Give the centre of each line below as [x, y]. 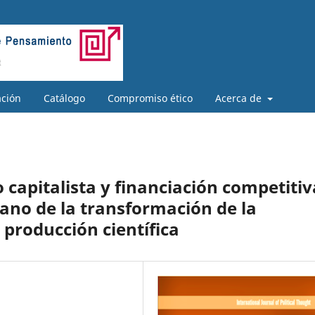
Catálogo [64, 98]
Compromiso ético [150, 98]
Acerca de [240, 98]
